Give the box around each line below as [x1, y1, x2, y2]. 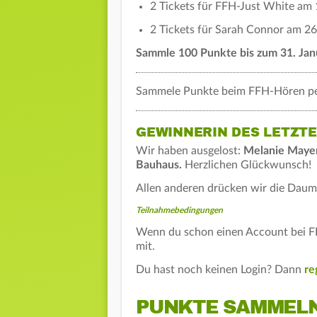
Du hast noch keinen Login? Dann [136, 263, 304, 275]
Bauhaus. [136, 158, 182, 171]
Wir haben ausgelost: [136, 144, 243, 156]
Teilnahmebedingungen [136, 205, 223, 214]
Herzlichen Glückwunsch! [182, 158, 311, 171]
